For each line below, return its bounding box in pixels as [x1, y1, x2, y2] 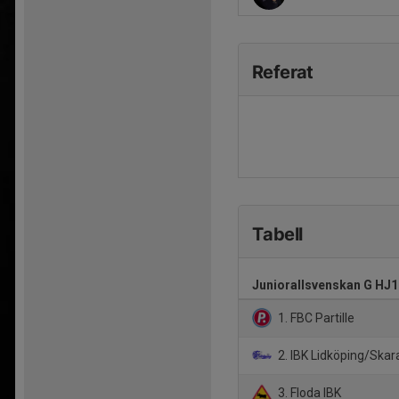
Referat [252, 61, 313, 83]
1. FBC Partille [275, 310, 355, 325]
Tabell [252, 224, 303, 245]
